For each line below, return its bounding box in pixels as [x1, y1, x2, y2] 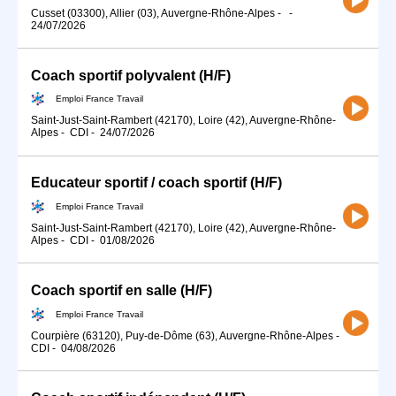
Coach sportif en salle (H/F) [31, 283, 212, 299]
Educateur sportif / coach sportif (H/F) [31, 175, 282, 191]
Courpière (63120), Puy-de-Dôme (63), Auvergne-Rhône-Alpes [31, 329, 333, 342]
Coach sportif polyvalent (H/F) [31, 67, 231, 83]
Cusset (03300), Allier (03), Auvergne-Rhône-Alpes [31, 6, 275, 19]
